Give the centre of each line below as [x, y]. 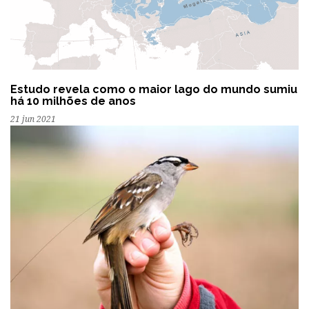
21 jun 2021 [33, 120]
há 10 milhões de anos [73, 101]
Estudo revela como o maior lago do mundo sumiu [154, 90]
